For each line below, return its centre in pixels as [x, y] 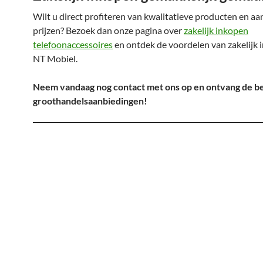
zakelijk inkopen [216, 30]
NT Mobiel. [55, 58]
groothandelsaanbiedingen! [90, 101]
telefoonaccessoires [73, 44]
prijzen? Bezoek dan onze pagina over [108, 30]
